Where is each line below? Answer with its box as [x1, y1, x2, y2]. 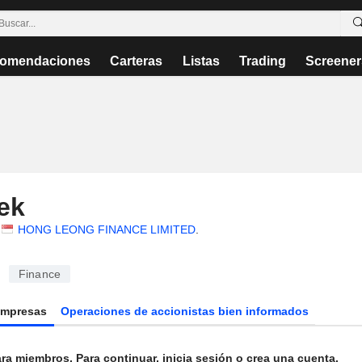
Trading [238, 54, 286, 68]
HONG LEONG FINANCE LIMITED [17, 223, 196, 236]
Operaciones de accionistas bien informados [61, 305, 309, 318]
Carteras [110, 54, 163, 68]
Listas [182, 54, 220, 68]
